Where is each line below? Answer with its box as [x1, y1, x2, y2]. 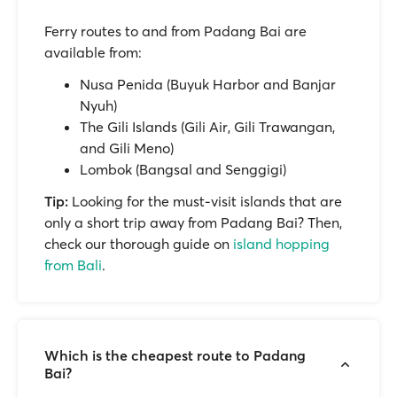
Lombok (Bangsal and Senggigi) [80, 160, 286, 178]
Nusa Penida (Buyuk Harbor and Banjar [80, 75, 336, 93]
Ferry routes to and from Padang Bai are [44, 22, 307, 40]
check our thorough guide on [44, 235, 233, 253]
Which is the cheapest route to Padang [44, 346, 306, 364]
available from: [44, 43, 142, 61]
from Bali [44, 256, 102, 274]
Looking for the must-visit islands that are [68, 192, 342, 210]
